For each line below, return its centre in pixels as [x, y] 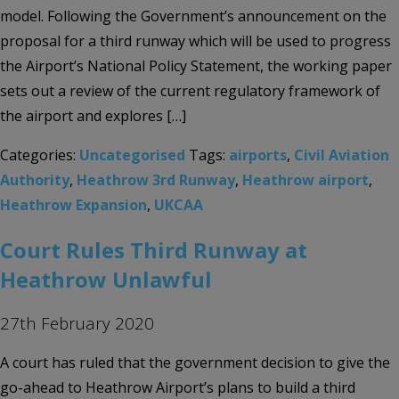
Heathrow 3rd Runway [156, 179]
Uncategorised [132, 155]
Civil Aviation [342, 155]
